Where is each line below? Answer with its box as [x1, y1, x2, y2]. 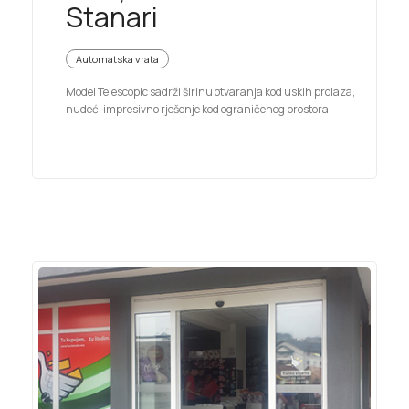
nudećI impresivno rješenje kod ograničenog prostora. [66, 100, 331, 117]
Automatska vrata [76, 51, 159, 66]
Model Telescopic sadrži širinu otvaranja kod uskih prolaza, [66, 83, 355, 100]
